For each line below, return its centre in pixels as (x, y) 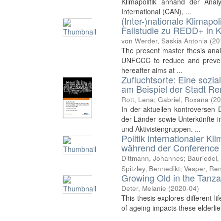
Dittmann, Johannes (153, 158)
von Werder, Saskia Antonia (165, 40)
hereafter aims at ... (152, 70)
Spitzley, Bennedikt (151, 168)
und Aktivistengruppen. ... (161, 129)
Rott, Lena (138, 99)
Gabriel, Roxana (184, 99)
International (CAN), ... (157, 11)
